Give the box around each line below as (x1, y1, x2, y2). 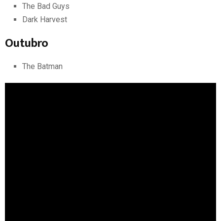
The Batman (22, 61, 63, 71)
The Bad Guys (22, 1, 70, 11)
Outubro (5, 33, 48, 53)
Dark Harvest (22, 14, 67, 24)
